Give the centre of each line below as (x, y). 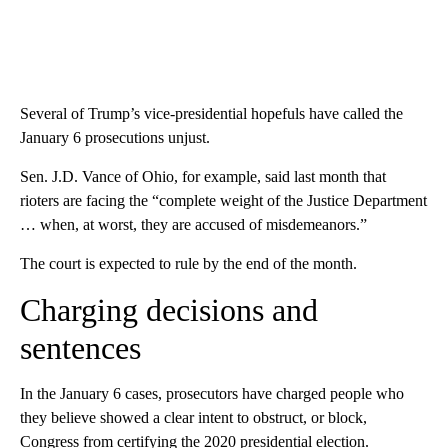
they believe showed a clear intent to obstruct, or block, (193, 417)
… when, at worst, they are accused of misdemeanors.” (193, 224)
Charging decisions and (169, 309)
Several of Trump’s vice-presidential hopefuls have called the (211, 113)
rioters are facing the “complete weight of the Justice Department (223, 200)
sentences (80, 347)
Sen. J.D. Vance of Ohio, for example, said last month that (203, 176)
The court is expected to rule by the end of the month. (188, 263)
